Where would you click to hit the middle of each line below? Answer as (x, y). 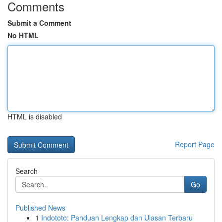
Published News (40, 208)
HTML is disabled (35, 116)
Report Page (195, 144)
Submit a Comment (39, 23)
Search (27, 171)
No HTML (23, 35)
